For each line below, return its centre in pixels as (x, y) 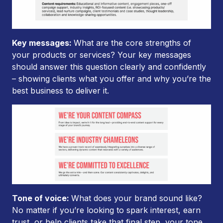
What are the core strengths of (132, 43)
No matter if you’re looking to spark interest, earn (106, 210)
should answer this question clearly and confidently (109, 66)
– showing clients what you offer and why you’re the (111, 78)
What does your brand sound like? (137, 198)
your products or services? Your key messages (102, 55)
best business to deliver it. (60, 90)
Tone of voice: (42, 198)
